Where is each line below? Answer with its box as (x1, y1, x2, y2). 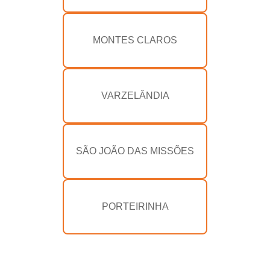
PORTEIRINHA (101, 201, 169, 212)
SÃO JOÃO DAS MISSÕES (76, 146, 194, 157)
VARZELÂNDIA (101, 90, 169, 101)
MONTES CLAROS (93, 35, 177, 46)
